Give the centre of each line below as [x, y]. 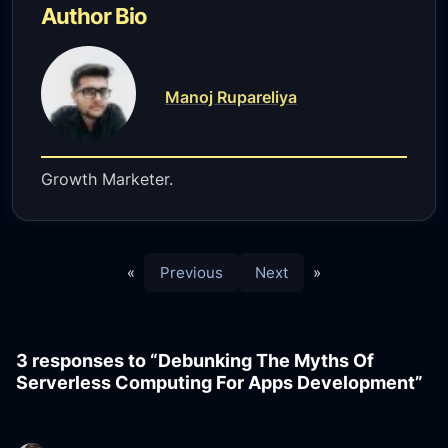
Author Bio [94, 15]
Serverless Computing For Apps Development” [220, 383]
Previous [191, 273]
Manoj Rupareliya [230, 97]
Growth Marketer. [107, 179]
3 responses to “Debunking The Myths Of [195, 361]
